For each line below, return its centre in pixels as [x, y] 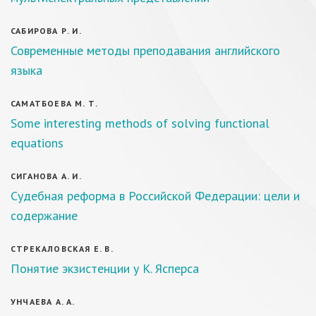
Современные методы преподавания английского [145, 50]
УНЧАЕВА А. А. [43, 302]
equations [37, 143]
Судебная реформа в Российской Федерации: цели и [155, 196]
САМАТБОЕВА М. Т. [55, 103]
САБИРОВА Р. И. [46, 31]
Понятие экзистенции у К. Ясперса [105, 268]
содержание [44, 215]
